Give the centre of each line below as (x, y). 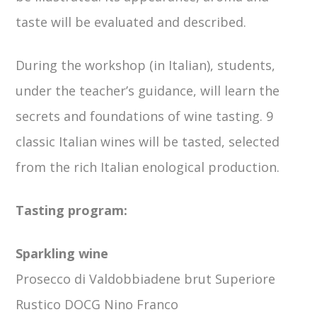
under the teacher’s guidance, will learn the (148, 90)
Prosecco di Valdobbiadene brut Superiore (146, 278)
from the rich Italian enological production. (148, 167)
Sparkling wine (62, 253)
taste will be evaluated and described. (131, 22)
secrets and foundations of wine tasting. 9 (145, 116)
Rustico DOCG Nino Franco (97, 304)
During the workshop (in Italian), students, (146, 65)
